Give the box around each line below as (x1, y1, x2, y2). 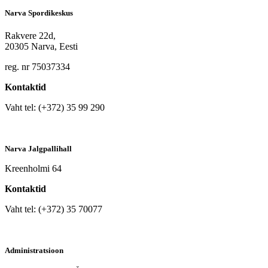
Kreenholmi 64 (5, 163, 62, 173)
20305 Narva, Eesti (5, 41, 78, 51)
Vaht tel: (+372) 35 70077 (5, 203, 102, 214)
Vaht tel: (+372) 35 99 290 (5, 102, 105, 112)
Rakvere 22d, (5, 30, 56, 41)
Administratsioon (5, 245, 63, 255)
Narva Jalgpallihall (5, 144, 72, 153)
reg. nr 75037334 (5, 61, 70, 72)
